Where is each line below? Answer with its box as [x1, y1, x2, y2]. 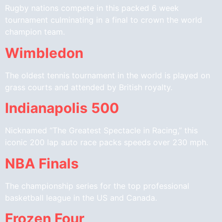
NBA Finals [5, 155, 79, 172]
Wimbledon [5, 44, 83, 61]
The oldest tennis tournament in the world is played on [5, 70, 210, 80]
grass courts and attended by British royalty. [5, 82, 172, 92]
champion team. [5, 27, 65, 37]
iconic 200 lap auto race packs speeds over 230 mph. [5, 137, 208, 148]
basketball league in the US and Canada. [5, 192, 157, 203]
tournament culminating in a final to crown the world [5, 15, 202, 25]
